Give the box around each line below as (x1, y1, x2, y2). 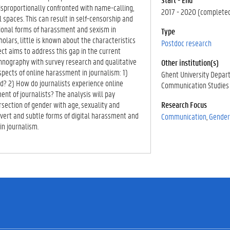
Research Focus (161, 99, 208, 110)
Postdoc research (161, 37, 212, 48)
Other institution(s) (161, 57, 220, 68)
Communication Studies (161, 80, 229, 90)
